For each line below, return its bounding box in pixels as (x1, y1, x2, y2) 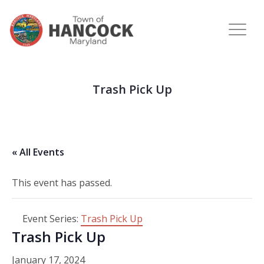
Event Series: (22, 212, 81, 225)
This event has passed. (12, 176, 112, 189)
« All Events (12, 146, 64, 159)
